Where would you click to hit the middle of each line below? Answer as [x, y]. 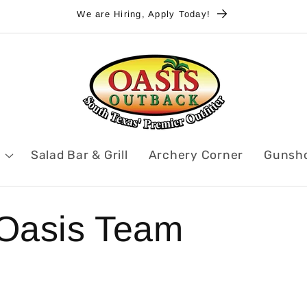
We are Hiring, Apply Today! [144, 14]
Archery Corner [196, 155]
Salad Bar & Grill [79, 155]
